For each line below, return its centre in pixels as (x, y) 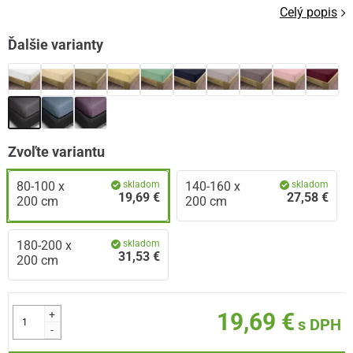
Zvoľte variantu (56, 152)
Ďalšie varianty (56, 45)
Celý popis (309, 13)
